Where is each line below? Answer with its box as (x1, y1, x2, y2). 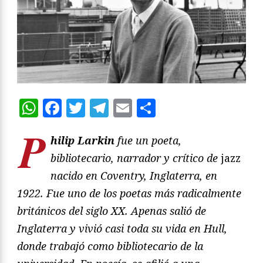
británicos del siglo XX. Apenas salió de (17, 204, 206, 218)
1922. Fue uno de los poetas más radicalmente (17, 186, 241, 200)
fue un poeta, (114, 133, 181, 147)
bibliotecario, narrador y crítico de (50, 151, 221, 165)
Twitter (85, 95, 154, 120)
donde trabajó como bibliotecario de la (17, 239, 203, 253)
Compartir (156, 95, 250, 120)
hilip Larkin (50, 133, 114, 147)
